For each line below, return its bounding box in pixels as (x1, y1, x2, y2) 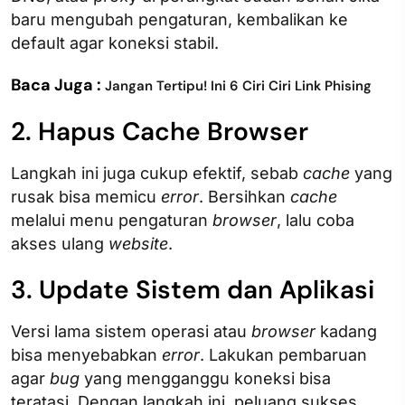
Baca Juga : (11, 73, 105, 96)
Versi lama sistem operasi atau (11, 321, 251, 341)
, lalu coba (277, 210, 354, 230)
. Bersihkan (199, 186, 290, 206)
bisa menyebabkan (11, 344, 162, 364)
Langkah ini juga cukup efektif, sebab (11, 163, 303, 183)
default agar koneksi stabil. (11, 33, 223, 52)
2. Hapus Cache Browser (11, 114, 308, 148)
